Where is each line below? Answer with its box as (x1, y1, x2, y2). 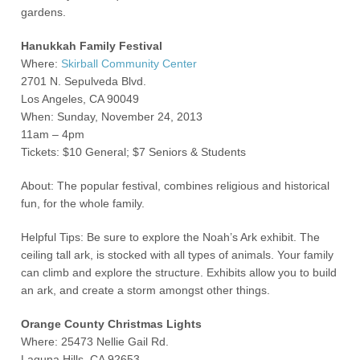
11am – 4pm (21, 128, 85, 141)
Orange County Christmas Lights (21, 317, 202, 330)
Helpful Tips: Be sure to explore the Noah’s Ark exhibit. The (21, 231, 321, 243)
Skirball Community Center (61, 57, 198, 70)
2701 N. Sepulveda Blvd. (21, 75, 147, 88)
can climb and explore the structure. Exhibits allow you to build (21, 266, 337, 279)
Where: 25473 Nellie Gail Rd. (21, 335, 170, 348)
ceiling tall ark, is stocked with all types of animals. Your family (21, 248, 334, 261)
